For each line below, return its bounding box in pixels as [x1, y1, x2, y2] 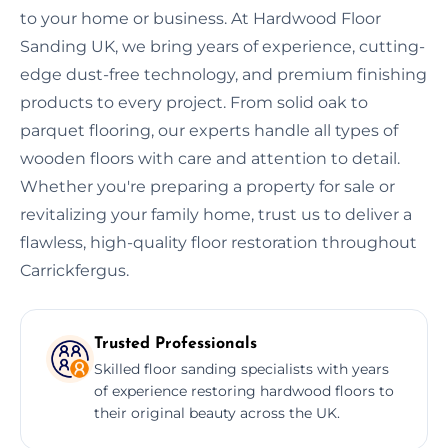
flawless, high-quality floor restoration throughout [20, 232, 417, 252]
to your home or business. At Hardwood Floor [20, 8, 381, 28]
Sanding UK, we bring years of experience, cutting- [20, 36, 425, 56]
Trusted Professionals [94, 335, 257, 352]
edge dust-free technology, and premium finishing [20, 64, 427, 84]
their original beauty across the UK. [94, 403, 340, 422]
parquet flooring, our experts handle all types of [20, 120, 398, 140]
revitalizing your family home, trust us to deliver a [20, 204, 412, 224]
